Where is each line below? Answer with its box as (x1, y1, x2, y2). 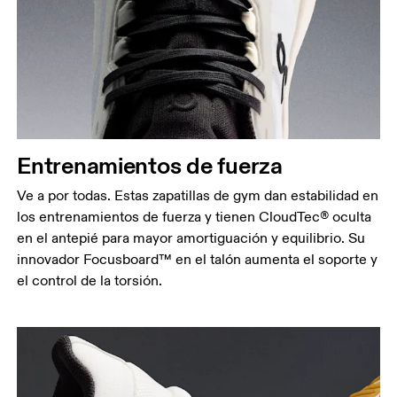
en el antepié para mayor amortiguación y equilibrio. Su (17, 230, 366, 248)
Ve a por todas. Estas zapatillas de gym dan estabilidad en (17, 187, 379, 206)
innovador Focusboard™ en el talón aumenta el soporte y (17, 251, 378, 269)
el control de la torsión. (17, 272, 163, 291)
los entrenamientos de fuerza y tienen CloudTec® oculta (17, 208, 372, 227)
